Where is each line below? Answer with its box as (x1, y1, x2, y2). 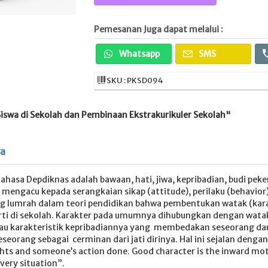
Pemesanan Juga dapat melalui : (93, 24, 223, 35)
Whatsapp (117, 48, 160, 59)
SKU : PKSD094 (105, 75, 163, 86)
